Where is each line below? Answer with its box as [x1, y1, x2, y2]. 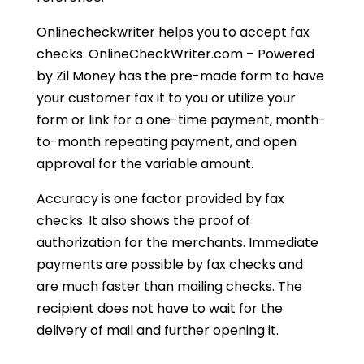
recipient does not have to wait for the [36, 299, 283, 318]
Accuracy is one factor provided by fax [36, 189, 284, 209]
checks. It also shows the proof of [36, 211, 250, 231]
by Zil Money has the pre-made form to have [36, 67, 324, 86]
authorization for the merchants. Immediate [36, 233, 318, 253]
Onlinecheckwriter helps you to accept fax [36, 23, 310, 42]
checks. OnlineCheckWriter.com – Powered [36, 45, 314, 64]
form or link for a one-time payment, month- [36, 110, 326, 130]
